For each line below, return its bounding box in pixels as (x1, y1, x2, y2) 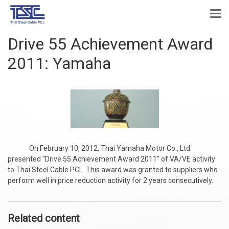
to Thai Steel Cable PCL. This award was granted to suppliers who (8, 166, 218, 174)
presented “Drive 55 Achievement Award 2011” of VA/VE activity (8, 155, 215, 163)
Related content (8, 212, 80, 224)
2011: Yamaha (8, 54, 119, 73)
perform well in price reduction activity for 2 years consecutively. (8, 176, 213, 185)
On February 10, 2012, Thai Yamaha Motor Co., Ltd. (8, 144, 192, 152)
